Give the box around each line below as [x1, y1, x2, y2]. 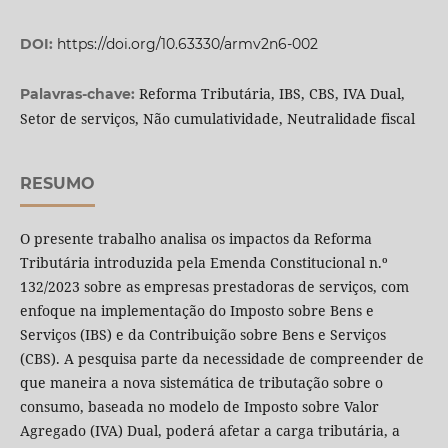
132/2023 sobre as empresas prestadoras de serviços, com [19, 277, 409, 297]
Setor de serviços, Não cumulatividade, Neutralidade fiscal [19, 109, 415, 129]
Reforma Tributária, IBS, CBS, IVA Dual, [138, 84, 405, 104]
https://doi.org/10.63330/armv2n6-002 [56, 35, 318, 54]
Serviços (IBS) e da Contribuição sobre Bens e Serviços [19, 325, 386, 345]
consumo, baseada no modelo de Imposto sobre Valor [19, 397, 379, 417]
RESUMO [19, 174, 95, 194]
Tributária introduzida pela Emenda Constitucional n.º [19, 253, 388, 273]
